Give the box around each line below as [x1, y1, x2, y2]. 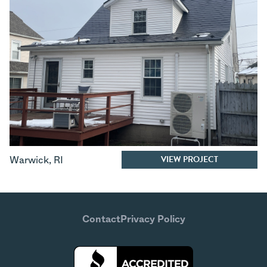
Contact [82, 215, 120, 225]
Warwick [10, 156, 49, 166]
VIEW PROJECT [161, 153, 218, 166]
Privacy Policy [120, 215, 185, 225]
